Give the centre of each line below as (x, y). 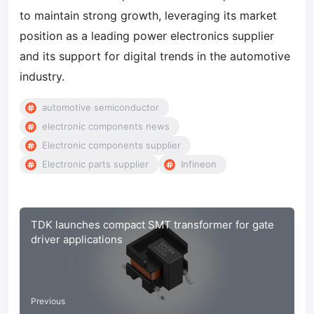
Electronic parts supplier (95, 164)
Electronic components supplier (111, 145)
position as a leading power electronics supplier (147, 36)
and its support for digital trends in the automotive (155, 56)
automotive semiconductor (101, 107)
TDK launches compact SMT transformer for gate (152, 225)
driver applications (77, 239)
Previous (48, 301)
